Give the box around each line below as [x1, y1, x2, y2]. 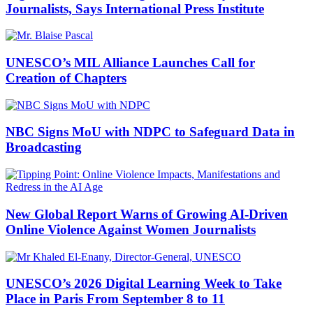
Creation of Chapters [6, 71, 126, 86]
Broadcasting [6, 140, 82, 155]
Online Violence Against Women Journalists [6, 221, 256, 237]
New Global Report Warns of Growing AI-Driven [6, 206, 288, 221]
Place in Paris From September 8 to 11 [6, 291, 225, 307]
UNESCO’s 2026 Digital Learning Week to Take [6, 276, 282, 291]
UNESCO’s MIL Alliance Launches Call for [6, 55, 255, 71]
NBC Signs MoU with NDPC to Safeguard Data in [6, 124, 295, 140]
